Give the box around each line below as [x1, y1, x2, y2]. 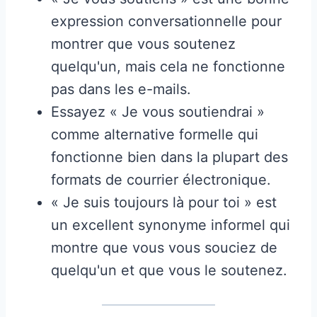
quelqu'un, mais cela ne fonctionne [51, 57, 285, 75]
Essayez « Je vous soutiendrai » [51, 103, 265, 120]
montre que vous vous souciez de [51, 238, 277, 256]
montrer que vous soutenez [51, 35, 236, 52]
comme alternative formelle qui [51, 125, 258, 143]
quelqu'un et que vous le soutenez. [51, 261, 287, 279]
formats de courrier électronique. [51, 171, 271, 188]
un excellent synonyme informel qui [51, 216, 290, 234]
